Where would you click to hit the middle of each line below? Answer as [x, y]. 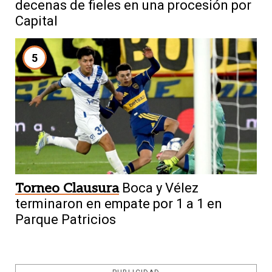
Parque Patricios [66, 219]
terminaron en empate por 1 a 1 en [119, 203]
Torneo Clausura [67, 188]
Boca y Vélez [160, 188]
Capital [36, 21]
